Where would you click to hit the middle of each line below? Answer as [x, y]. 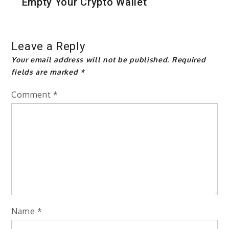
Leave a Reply [48, 47]
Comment [32, 95]
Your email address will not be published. [90, 60]
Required [189, 60]
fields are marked [46, 72]
